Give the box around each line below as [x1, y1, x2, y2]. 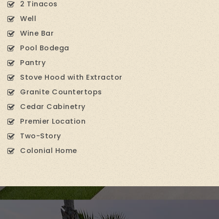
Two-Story [20, 131, 61, 141]
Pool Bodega [20, 43, 69, 53]
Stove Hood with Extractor [20, 72, 123, 82]
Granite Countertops [20, 87, 102, 97]
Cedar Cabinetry [20, 101, 86, 111]
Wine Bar [20, 28, 54, 38]
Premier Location [20, 116, 86, 126]
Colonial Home [20, 145, 77, 155]
